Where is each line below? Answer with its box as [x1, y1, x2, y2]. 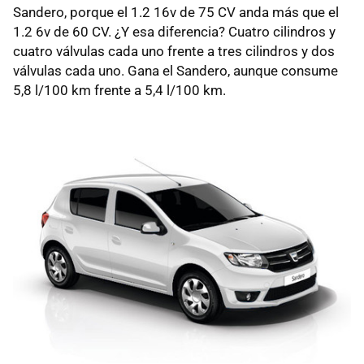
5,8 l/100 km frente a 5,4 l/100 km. [13, 82, 226, 99]
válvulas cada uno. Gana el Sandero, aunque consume [13, 63, 338, 80]
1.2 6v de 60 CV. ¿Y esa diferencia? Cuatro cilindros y [13, 24, 336, 41]
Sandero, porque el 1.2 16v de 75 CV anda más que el [13, 4, 339, 21]
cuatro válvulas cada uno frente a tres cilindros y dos [13, 43, 335, 60]
